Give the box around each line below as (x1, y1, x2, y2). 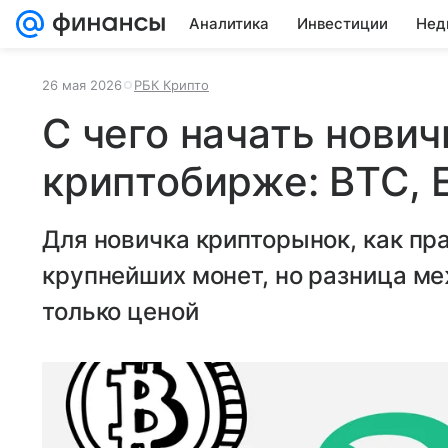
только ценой (42, 297, 199, 326)
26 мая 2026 (42, 77, 122, 93)
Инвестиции (297, 14, 388, 33)
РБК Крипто (134, 77, 209, 93)
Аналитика (189, 14, 269, 33)
